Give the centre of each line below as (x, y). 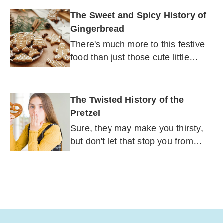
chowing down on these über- (130, 154)
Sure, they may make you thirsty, (137, 128)
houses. (86, 70)
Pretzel (85, 113)
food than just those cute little (130, 57)
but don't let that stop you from (132, 141)
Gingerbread (97, 29)
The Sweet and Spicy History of (138, 15)
